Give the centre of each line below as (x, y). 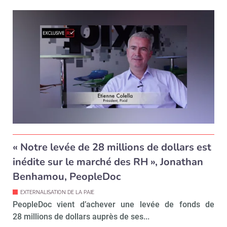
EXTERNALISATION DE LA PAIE (57, 192)
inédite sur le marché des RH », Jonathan (108, 162)
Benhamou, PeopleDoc (67, 176)
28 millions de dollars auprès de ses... (81, 216)
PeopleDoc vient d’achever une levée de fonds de (113, 204)
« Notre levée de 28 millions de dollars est (112, 147)
